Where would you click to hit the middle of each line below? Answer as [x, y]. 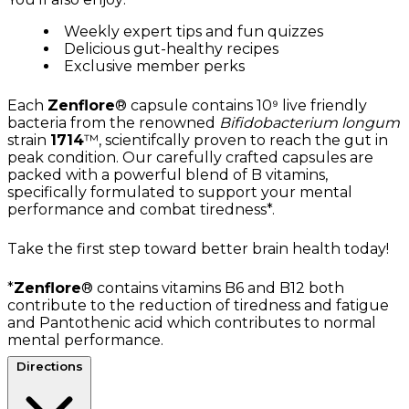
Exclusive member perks [154, 66]
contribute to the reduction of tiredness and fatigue [198, 305]
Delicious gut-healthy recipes [171, 48]
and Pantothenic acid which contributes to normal [192, 322]
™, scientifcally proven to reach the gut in [236, 140]
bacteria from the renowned [113, 122]
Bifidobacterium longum [309, 122]
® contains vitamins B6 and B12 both [213, 288]
